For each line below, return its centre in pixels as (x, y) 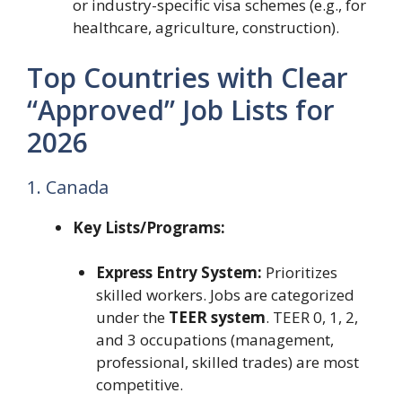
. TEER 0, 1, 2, (311, 318)
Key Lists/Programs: (149, 227)
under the (132, 318)
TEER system (217, 318)
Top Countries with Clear (188, 77)
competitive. (139, 385)
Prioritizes (299, 273)
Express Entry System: (179, 273)
